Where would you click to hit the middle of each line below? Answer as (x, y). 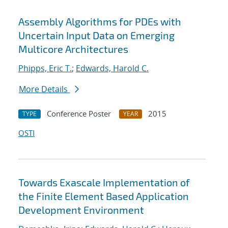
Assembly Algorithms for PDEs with (100, 22)
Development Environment (81, 210)
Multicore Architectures (73, 49)
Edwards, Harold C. (112, 68)
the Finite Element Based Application (104, 196)
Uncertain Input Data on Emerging (96, 35)
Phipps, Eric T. (45, 68)
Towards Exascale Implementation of (104, 182)
